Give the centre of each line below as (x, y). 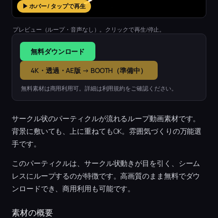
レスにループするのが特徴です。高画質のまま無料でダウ (106, 176)
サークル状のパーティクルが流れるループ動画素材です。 (106, 118)
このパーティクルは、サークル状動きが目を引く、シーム (106, 163)
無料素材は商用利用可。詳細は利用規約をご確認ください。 (99, 88)
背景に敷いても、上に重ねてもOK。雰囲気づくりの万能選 (107, 131)
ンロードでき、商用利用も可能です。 (73, 189)
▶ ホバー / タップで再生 (54, 6)
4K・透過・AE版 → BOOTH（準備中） (89, 70)
